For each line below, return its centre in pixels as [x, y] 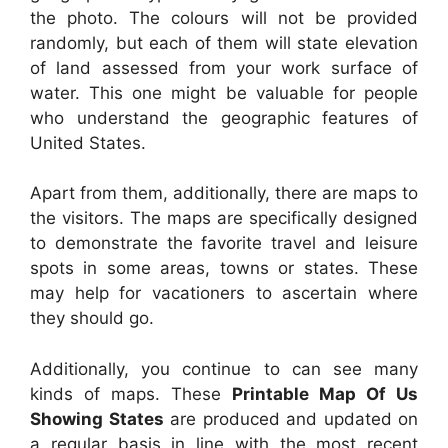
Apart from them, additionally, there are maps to [224, 193]
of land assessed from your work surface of [224, 67]
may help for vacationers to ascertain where [224, 293]
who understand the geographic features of [224, 117]
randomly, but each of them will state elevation [224, 42]
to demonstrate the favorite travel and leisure [224, 243]
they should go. [92, 318]
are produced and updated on [290, 418]
